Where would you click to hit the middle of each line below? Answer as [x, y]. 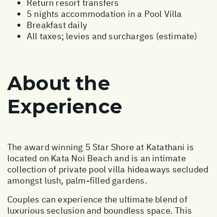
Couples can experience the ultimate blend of [97, 199]
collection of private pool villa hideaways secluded [108, 169]
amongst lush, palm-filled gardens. [77, 180]
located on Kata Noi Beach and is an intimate [97, 158]
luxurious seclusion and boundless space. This [100, 210]
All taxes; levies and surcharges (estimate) [112, 36]
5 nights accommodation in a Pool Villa [104, 14]
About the [59, 83]
